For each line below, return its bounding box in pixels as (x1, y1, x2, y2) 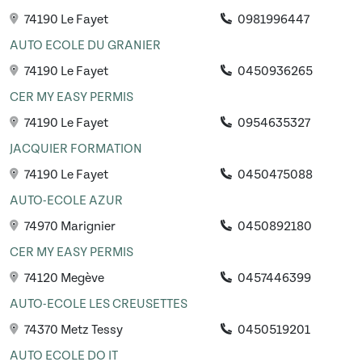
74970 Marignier (22, 219, 116, 234)
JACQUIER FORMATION (10, 141, 142, 157)
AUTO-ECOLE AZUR (10, 193, 123, 208)
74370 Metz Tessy (22, 322, 123, 338)
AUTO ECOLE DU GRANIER (10, 38, 161, 53)
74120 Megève (22, 271, 104, 286)
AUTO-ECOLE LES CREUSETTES (10, 297, 187, 312)
